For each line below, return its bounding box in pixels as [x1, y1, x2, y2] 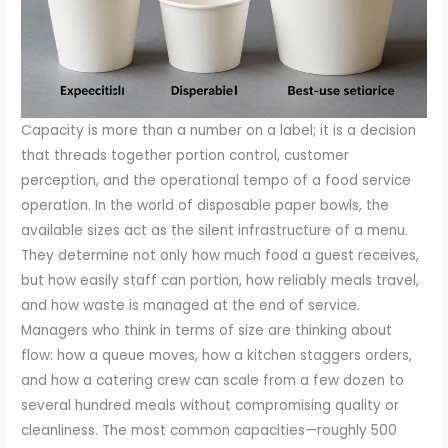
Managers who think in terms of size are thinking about [21, 320, 393, 340]
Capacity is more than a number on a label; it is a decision [21, 120, 417, 140]
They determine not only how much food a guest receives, [21, 245, 420, 265]
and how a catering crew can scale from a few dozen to [21, 370, 405, 390]
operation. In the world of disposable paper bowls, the [21, 195, 390, 215]
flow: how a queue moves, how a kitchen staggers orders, [21, 345, 413, 365]
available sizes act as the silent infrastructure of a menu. [21, 220, 409, 240]
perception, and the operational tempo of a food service [21, 170, 412, 190]
